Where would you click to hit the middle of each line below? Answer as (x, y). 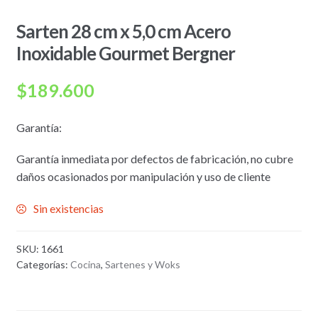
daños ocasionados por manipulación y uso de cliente (143, 177)
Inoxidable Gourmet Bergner (125, 54)
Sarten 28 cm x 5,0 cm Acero (123, 32)
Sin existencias (68, 208)
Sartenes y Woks (142, 265)
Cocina (85, 265)
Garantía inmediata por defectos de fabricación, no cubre (154, 159)
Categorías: (43, 265)
